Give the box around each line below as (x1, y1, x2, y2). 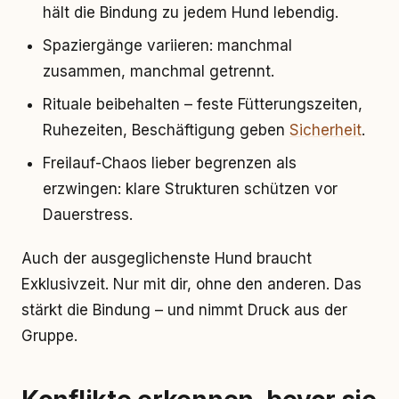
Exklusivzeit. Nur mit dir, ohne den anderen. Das (21, 275, 362, 293)
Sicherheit (289, 121, 362, 139)
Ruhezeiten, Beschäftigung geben (43, 121, 289, 139)
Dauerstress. (43, 206, 133, 224)
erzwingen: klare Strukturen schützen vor (43, 180, 338, 198)
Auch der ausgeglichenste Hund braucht (21, 249, 312, 267)
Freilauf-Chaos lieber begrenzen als (43, 154, 297, 172)
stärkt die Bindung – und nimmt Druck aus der (21, 301, 347, 319)
